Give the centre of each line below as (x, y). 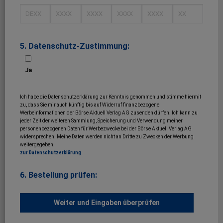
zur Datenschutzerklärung (51, 153)
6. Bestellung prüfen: (58, 175)
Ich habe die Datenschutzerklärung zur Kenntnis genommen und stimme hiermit (111, 97)
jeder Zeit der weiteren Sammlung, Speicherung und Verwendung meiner (101, 121)
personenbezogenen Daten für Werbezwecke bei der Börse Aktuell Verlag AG (106, 129)
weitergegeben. (37, 145)
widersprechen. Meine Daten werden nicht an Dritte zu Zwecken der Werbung (107, 137)
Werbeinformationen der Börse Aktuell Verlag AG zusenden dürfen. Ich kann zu (109, 113)
